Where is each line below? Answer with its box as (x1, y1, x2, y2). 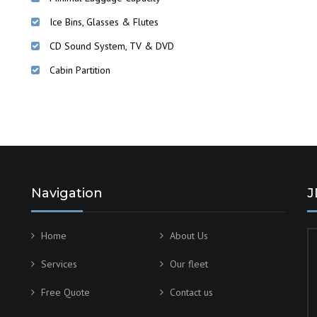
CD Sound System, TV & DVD (50, 40, 174, 53)
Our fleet (170, 258, 208, 271)
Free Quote (41, 286, 90, 299)
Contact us (170, 286, 213, 299)
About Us (170, 229, 208, 243)
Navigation (31, 185, 103, 202)
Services (41, 258, 77, 271)
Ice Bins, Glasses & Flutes (50, 16, 158, 29)
